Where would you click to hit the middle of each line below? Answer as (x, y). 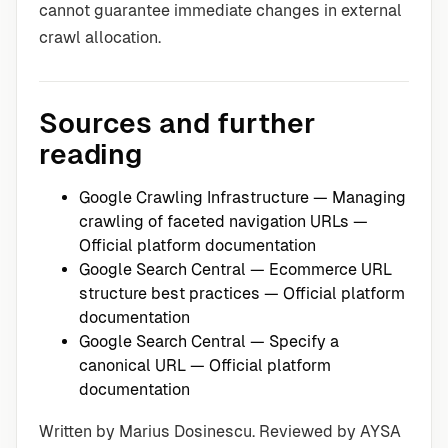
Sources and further (177, 123)
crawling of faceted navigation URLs (214, 222)
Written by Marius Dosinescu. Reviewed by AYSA (220, 432)
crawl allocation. (100, 38)
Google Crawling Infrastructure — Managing (242, 198)
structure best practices (169, 294)
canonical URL (132, 366)
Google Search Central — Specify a (209, 342)
